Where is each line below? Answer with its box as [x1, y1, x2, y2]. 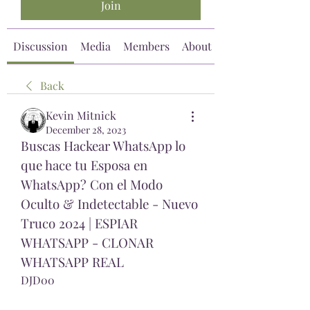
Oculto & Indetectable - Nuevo [21, 194, 198, 212]
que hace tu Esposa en [21, 156, 147, 174]
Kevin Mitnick [46, 107, 116, 122]
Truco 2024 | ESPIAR [21, 214, 138, 232]
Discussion [13, 38, 68, 53]
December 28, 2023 [46, 122, 126, 136]
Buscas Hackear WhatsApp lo [21, 136, 185, 154]
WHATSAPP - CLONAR [21, 233, 154, 251]
